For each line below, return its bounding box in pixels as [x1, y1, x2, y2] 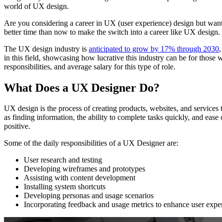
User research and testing [24, 156, 102, 165]
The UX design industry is [4, 44, 89, 53]
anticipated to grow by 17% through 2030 [89, 44, 219, 53]
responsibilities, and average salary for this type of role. [4, 62, 175, 71]
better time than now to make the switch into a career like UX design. [4, 27, 220, 36]
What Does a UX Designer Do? [4, 81, 160, 94]
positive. [4, 122, 30, 131]
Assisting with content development [24, 173, 135, 182]
